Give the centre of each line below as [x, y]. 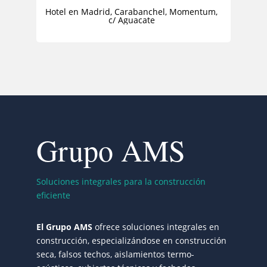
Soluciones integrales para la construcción [121, 182]
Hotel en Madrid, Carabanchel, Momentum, [132, 12]
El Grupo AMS [64, 227]
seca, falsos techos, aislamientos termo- [115, 254]
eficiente [53, 195]
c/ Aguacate [131, 20]
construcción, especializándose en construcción [131, 241]
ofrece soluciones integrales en [156, 227]
